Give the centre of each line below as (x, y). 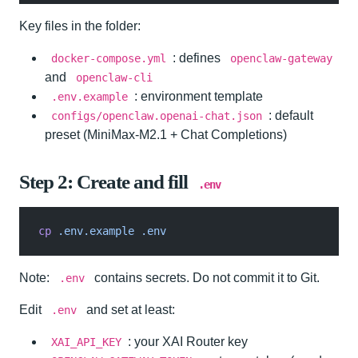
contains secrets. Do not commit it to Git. (205, 277)
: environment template (199, 96)
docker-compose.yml (109, 58)
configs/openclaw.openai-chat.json (157, 115)
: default (291, 115)
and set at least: (129, 309)
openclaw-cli (114, 77)
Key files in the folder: (80, 26)
